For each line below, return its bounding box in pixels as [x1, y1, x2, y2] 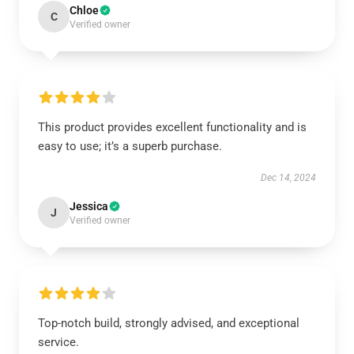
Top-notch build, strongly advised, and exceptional [38, 315, 299, 330]
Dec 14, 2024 [261, 171, 316, 183]
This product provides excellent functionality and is [38, 119, 307, 134]
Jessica [70, 199, 108, 213]
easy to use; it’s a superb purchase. [38, 138, 222, 153]
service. [38, 334, 79, 349]
